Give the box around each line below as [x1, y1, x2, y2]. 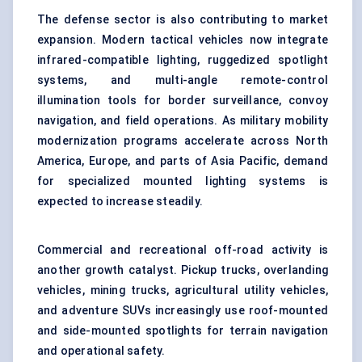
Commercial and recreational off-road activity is [37, 243, 328, 257]
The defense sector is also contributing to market [37, 13, 328, 27]
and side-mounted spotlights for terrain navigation [37, 324, 328, 338]
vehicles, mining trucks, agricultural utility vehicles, [37, 284, 328, 297]
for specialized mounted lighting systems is [37, 175, 328, 188]
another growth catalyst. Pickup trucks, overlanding [37, 263, 328, 277]
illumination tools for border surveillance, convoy [37, 94, 328, 107]
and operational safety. [37, 344, 166, 358]
